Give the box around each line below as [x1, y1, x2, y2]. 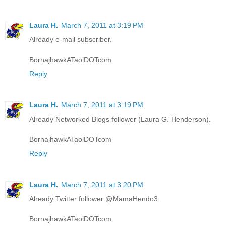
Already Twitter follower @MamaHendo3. [29, 194, 160, 203]
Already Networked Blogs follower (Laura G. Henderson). [29, 115, 211, 123]
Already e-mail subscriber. [29, 35, 112, 43]
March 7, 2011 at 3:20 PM [61, 180, 143, 189]
